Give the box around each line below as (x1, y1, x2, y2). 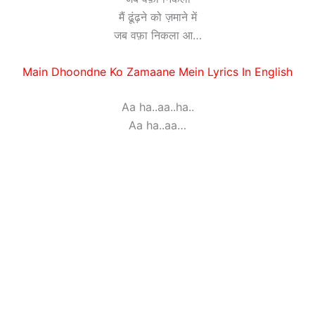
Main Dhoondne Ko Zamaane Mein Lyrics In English (22, 64, 292, 79)
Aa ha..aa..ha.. (121, 99, 194, 114)
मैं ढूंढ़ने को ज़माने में (118, 10, 197, 25)
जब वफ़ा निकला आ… (113, 28, 202, 43)
